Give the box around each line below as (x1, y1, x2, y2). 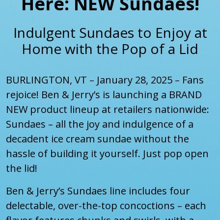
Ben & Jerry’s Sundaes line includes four (6, 184, 190, 198)
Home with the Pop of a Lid (22, 39, 198, 58)
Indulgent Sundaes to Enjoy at (13, 23, 207, 42)
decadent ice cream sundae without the (6, 132, 189, 146)
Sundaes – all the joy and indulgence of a (6, 117, 193, 131)
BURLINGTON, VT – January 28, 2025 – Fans (6, 73, 204, 87)
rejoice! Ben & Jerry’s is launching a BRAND (6, 88, 202, 102)
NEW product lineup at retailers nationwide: (6, 103, 209, 116)
